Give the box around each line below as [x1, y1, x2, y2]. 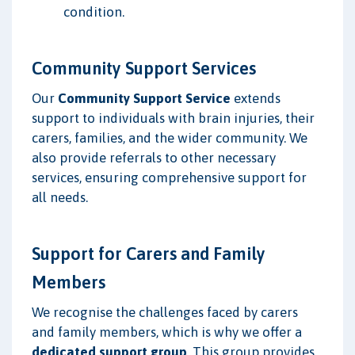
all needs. [32, 189, 88, 205]
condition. [63, 3, 124, 20]
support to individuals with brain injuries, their [32, 109, 315, 126]
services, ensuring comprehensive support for [32, 169, 307, 185]
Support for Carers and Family [32, 242, 265, 264]
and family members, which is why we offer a [32, 323, 302, 340]
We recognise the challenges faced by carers [32, 303, 298, 320]
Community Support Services [32, 57, 256, 78]
